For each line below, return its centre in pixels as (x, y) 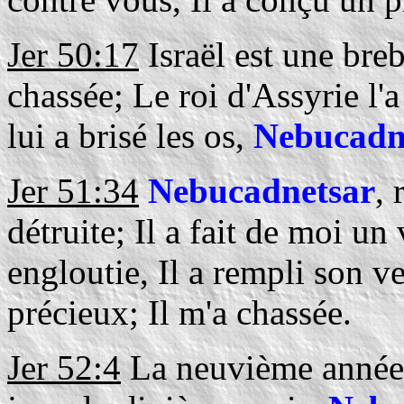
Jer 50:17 (73, 55)
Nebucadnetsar (262, 191)
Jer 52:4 (64, 367)
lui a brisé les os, (130, 136)
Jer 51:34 (73, 191)
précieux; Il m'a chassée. (179, 312)
